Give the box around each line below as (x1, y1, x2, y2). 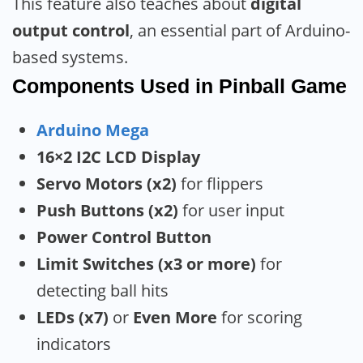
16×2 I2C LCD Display (36, 146, 200, 169)
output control (12, 19, 130, 42)
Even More (133, 306, 217, 329)
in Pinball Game (190, 75, 347, 98)
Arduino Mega (36, 119, 149, 142)
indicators (36, 333, 111, 356)
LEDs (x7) (36, 306, 109, 329)
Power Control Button (36, 226, 211, 249)
